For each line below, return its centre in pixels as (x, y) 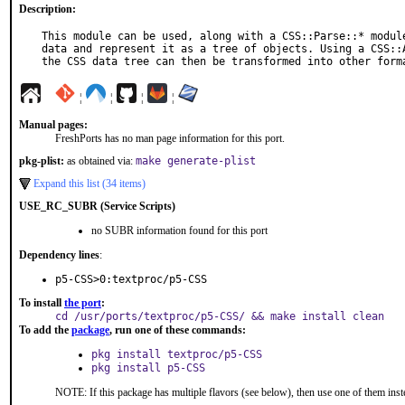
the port (83, 303)
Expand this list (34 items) (89, 184)
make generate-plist (196, 161)
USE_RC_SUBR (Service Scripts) (97, 206)
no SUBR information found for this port (179, 231)
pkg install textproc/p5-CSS (177, 354)
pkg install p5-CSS (148, 368)
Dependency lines (59, 255)
